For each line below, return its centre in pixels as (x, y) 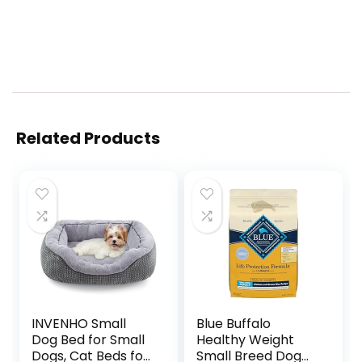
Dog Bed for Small (88, 340)
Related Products (88, 139)
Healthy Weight (246, 340)
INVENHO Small (79, 324)
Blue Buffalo (234, 324)
